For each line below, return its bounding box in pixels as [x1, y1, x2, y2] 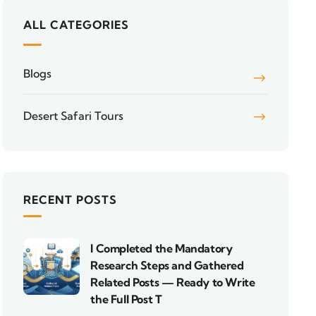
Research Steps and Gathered [90, 258, 244, 272]
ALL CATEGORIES [23, 18, 130, 32]
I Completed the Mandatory [90, 241, 233, 255]
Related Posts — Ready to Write [90, 275, 255, 289]
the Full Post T [90, 292, 162, 306]
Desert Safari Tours [23, 109, 124, 123]
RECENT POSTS [23, 193, 118, 207]
